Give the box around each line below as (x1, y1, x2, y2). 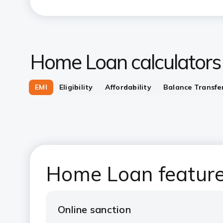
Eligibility (59, 83, 93, 92)
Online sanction (58, 203, 131, 216)
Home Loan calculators (30, 49, 221, 74)
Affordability (105, 83, 151, 92)
